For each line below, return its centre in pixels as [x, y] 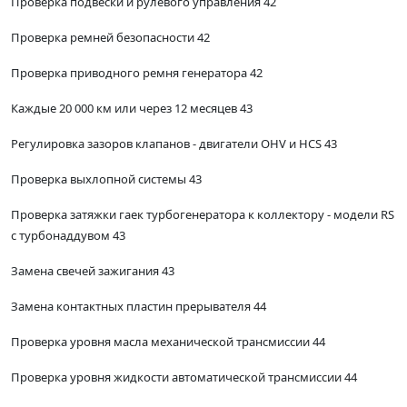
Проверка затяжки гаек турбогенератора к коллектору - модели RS [203, 215]
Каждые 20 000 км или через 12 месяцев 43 [132, 109]
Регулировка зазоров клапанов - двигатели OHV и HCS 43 [174, 144]
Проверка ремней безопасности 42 [110, 38]
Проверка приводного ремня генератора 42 [137, 73]
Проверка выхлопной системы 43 [106, 179]
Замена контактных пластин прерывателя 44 [139, 307]
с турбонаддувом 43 [68, 236]
